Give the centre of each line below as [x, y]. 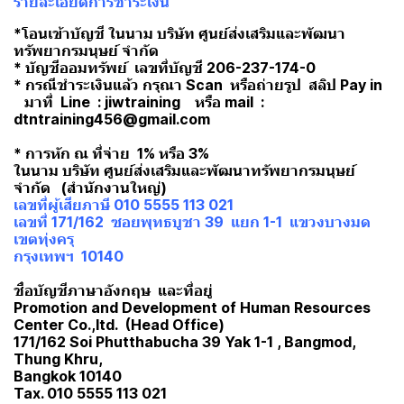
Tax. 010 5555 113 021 [90, 393]
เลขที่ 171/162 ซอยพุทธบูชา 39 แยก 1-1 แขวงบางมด [194, 222]
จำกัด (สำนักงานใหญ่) [92, 188]
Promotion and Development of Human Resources [192, 308]
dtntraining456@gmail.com [112, 119]
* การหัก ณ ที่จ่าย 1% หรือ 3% [113, 153]
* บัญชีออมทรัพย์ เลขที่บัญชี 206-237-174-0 [165, 68]
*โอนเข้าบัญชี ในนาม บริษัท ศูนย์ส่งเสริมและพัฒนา [179, 33]
